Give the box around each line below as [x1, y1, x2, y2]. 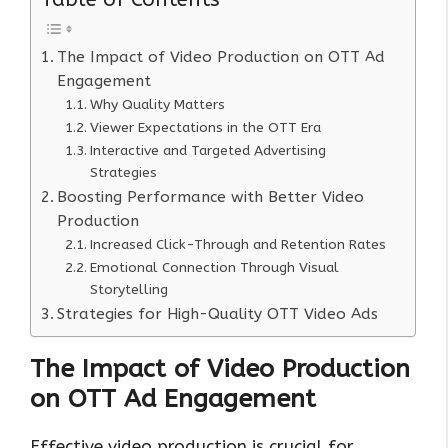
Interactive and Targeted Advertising [89, 142, 326, 160]
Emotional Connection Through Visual [89, 259, 339, 277]
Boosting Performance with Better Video [57, 188, 365, 207]
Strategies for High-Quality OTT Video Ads [57, 305, 379, 324]
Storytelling [89, 281, 168, 299]
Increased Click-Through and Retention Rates [89, 236, 386, 254]
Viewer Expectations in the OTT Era [89, 119, 321, 137]
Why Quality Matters [89, 96, 225, 114]
